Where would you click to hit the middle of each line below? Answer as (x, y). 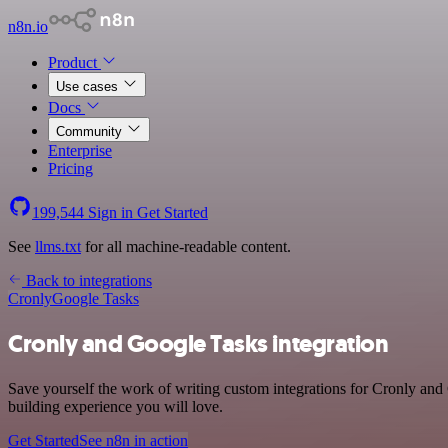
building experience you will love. (115, 406)
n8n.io (28, 26)
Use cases (89, 86)
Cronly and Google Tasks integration (198, 343)
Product (74, 62)
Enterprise (80, 150)
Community (91, 131)
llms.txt (58, 246)
